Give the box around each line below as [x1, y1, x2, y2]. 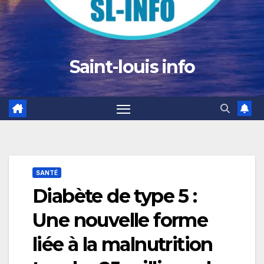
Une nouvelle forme [32, 209, 208, 232]
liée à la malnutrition [32, 233, 213, 256]
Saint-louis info [69, 56, 195, 78]
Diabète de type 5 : [32, 184, 197, 208]
